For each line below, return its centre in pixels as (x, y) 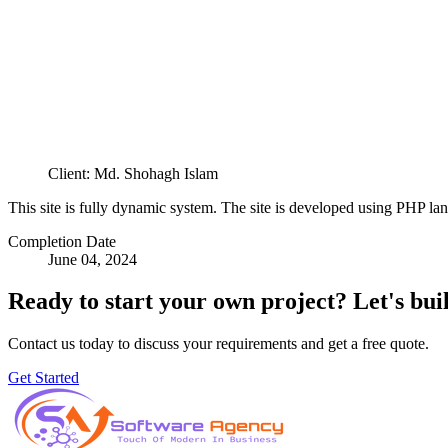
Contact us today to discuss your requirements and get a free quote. (218, 344)
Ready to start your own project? (177, 301)
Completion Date (62, 241)
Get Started (43, 378)
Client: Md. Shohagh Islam (133, 173)
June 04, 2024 (92, 259)
